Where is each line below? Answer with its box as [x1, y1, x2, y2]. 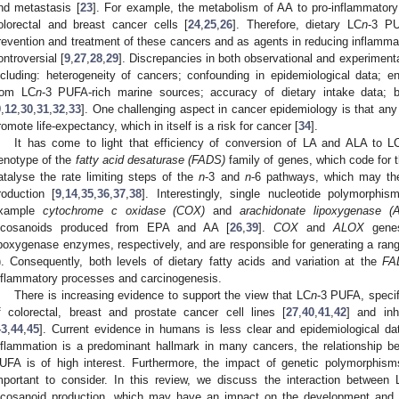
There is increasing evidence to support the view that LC [14, 289, 311, 303]
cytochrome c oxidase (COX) [42, 204, 206, 218]
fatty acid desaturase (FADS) [75, 153, 225, 167]
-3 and [205, 170, 245, 184]
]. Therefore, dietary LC [232, 18, 362, 32]
